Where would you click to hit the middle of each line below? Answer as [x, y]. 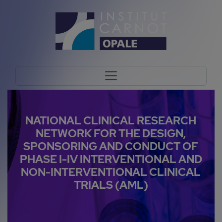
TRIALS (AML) [111, 185]
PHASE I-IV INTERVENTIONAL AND [111, 159]
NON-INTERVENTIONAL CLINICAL [111, 172]
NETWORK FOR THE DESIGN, [111, 134]
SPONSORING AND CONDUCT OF [111, 146]
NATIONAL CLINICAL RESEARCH [111, 121]
